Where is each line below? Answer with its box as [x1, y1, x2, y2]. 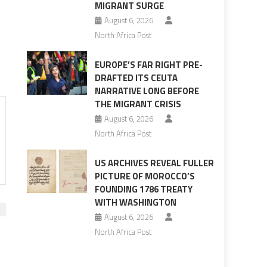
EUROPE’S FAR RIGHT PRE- [94, 58, 203, 72]
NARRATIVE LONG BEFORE [94, 84, 199, 98]
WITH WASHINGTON [94, 195, 176, 210]
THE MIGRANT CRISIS [94, 97, 181, 111]
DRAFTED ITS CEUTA [94, 71, 178, 85]
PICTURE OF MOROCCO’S [94, 169, 195, 184]
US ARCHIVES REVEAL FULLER [94, 156, 214, 170]
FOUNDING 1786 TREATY [94, 182, 193, 197]
